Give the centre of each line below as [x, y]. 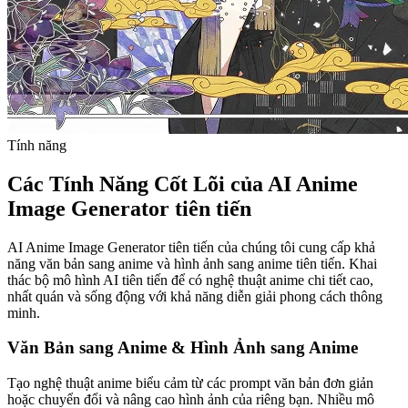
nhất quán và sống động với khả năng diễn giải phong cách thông [195, 296]
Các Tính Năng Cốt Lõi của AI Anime [183, 184]
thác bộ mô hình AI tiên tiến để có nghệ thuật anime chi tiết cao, [190, 280]
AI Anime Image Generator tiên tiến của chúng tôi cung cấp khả [191, 247]
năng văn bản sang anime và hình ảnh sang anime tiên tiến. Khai [192, 263]
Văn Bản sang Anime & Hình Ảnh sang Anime [183, 348]
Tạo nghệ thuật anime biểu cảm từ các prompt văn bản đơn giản [190, 383]
